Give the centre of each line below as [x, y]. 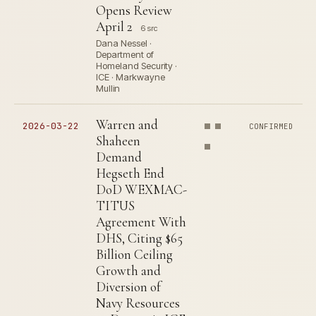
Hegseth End [130, 173]
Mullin [108, 88]
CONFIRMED [272, 126]
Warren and [127, 124]
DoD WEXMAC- [141, 189]
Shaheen [118, 141]
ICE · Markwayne [130, 77]
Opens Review [134, 10]
